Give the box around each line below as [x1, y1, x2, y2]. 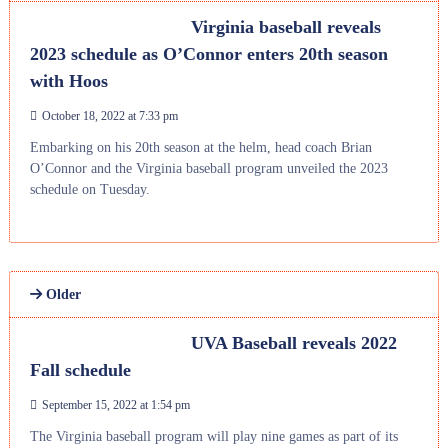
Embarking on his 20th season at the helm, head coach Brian [29, 140, 372, 156]
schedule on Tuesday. [29, 182, 150, 198]
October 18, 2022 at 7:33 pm [41, 109, 178, 124]
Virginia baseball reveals [190, 17, 381, 38]
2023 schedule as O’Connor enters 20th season [29, 44, 388, 65]
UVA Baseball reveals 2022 [190, 333, 397, 354]
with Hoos [29, 71, 108, 92]
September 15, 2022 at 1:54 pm [41, 398, 190, 413]
